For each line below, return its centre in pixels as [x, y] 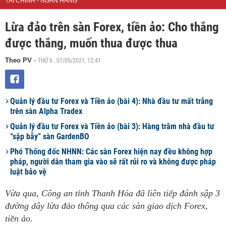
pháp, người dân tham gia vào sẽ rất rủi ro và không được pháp [113, 162]
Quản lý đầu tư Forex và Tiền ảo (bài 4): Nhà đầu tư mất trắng [111, 101]
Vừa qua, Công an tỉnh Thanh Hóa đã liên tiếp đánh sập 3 [112, 193]
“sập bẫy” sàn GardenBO [50, 136]
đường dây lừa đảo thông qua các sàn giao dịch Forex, [106, 206]
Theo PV [18, 60]
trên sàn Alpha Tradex [46, 111]
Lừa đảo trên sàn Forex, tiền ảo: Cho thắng [112, 27]
